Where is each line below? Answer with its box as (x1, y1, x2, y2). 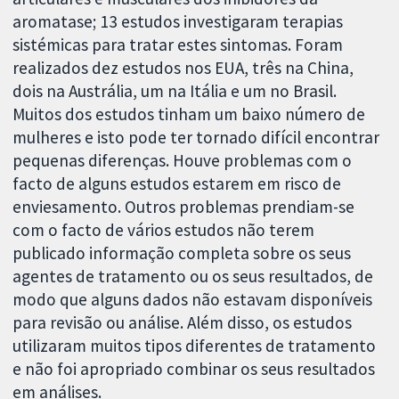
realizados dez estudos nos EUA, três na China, (12, 56, 354, 78)
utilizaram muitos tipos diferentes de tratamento (12, 334, 377, 356)
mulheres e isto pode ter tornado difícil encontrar (12, 126, 380, 148)
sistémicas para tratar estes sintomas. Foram (12, 33, 344, 55)
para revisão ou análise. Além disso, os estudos (12, 311, 353, 333)
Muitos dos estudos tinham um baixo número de (12, 102, 366, 125)
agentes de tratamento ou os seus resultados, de (12, 265, 374, 287)
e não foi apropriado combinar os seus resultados (12, 357, 376, 379)
